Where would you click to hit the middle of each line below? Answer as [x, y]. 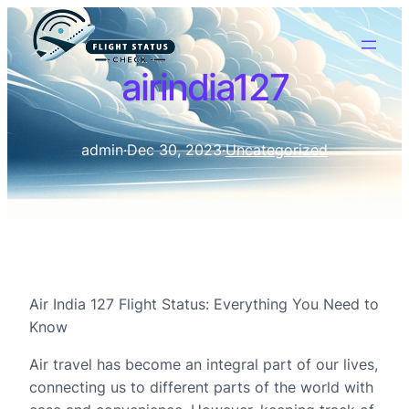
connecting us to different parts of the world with [201, 387]
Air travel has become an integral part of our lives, [204, 364]
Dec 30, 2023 [174, 150]
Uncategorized [277, 150]
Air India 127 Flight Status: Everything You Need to [204, 304]
